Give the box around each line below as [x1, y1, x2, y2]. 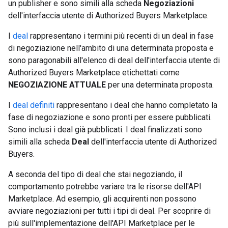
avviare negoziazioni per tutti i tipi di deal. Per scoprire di [8, 206, 211, 216]
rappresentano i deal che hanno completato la [54, 100, 217, 110]
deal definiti [13, 100, 54, 110]
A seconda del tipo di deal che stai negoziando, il [8, 169, 182, 179]
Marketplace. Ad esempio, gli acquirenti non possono [8, 194, 196, 204]
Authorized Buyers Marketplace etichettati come [8, 68, 180, 77]
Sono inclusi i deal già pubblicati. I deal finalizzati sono [8, 125, 202, 134]
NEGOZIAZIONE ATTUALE [8, 80, 106, 90]
